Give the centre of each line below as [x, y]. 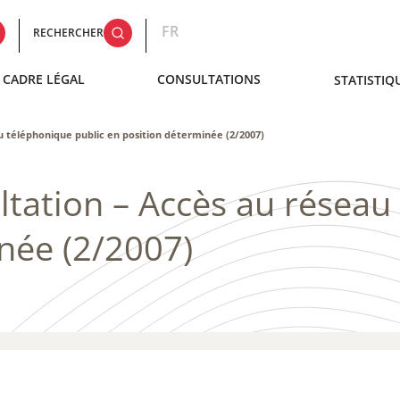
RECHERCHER [69, 33]
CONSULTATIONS [209, 79]
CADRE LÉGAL [43, 79]
